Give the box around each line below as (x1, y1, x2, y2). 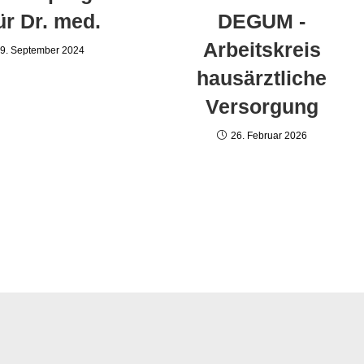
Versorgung (205, 95, 318, 119)
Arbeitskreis (202, 38, 321, 62)
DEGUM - (218, 10, 306, 33)
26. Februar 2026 (230, 130, 307, 142)
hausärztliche (197, 67, 327, 90)
